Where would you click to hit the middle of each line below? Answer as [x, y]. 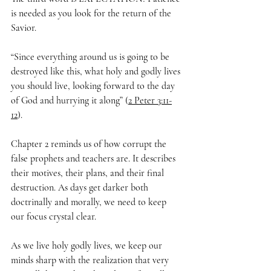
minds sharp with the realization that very [91, 260]
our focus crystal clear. [55, 217]
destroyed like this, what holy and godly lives [97, 72]
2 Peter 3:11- [150, 101]
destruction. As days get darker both [81, 188]
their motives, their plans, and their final [89, 173]
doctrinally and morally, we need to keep [90, 202]
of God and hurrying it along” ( [70, 101]
